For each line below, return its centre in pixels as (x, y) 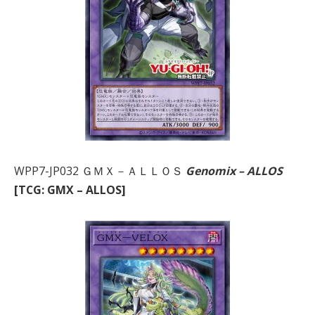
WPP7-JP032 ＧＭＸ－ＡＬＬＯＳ (100, 171)
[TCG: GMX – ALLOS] (70, 190)
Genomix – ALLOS (234, 171)
